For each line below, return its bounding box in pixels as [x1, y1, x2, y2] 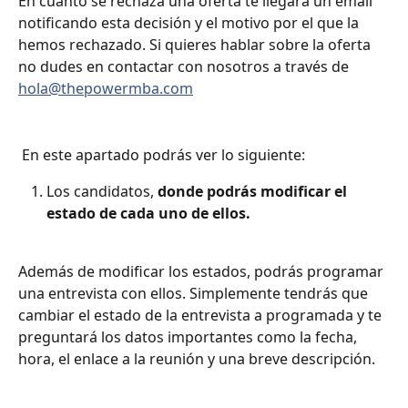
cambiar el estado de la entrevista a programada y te [18, 305, 385, 326]
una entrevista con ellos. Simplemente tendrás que [18, 283, 372, 304]
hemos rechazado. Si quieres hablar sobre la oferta [18, 35, 374, 56]
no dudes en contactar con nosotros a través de [18, 56, 352, 77]
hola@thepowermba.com [18, 78, 193, 99]
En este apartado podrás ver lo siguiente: [22, 144, 309, 165]
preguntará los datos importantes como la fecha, [18, 327, 361, 348]
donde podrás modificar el [158, 181, 351, 202]
